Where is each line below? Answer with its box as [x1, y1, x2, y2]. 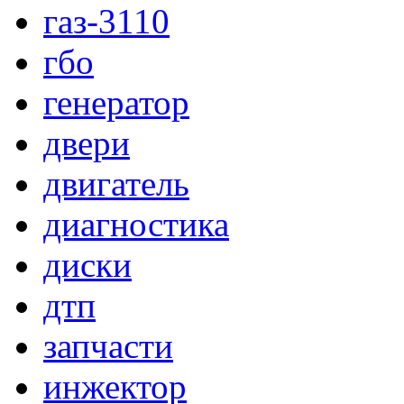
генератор [43, 83, 189, 123]
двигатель [43, 164, 189, 204]
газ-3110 [43, 2, 170, 41]
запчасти [43, 326, 173, 366]
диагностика [43, 205, 229, 244]
